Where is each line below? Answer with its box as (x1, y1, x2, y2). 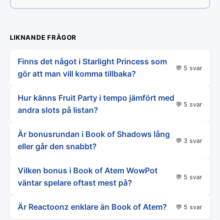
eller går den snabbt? (18, 141, 97, 151)
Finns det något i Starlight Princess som (18, 56, 167, 66)
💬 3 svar (176, 137, 202, 144)
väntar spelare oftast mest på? (18, 178, 132, 188)
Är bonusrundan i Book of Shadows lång (18, 129, 170, 139)
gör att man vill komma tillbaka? (18, 69, 136, 79)
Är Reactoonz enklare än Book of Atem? (18, 202, 167, 212)
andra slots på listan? (18, 105, 98, 115)
